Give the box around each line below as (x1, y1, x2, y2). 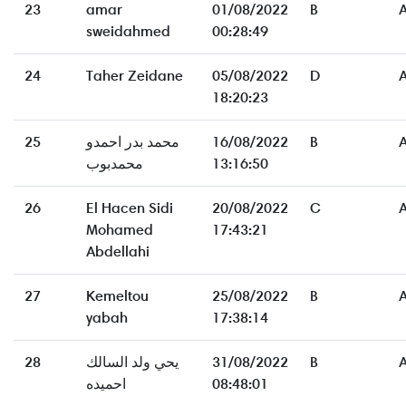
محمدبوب (86, 155, 143, 173)
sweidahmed (86, 23, 170, 41)
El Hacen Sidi (86, 199, 173, 217)
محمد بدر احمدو (86, 133, 179, 151)
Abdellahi (86, 243, 150, 261)
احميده (86, 375, 126, 393)
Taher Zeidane (86, 67, 183, 85)
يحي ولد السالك (86, 353, 179, 372)
